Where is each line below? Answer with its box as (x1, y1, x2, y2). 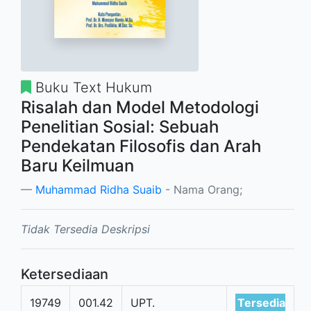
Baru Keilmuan (21, 155, 134, 176)
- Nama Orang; (162, 182, 242, 196)
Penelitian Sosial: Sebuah (21, 116, 219, 137)
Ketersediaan (21, 265, 108, 283)
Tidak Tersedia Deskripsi (21, 221, 150, 236)
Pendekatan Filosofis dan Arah (21, 135, 261, 156)
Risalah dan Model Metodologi (21, 96, 259, 117)
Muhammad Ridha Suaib (35, 182, 162, 196)
